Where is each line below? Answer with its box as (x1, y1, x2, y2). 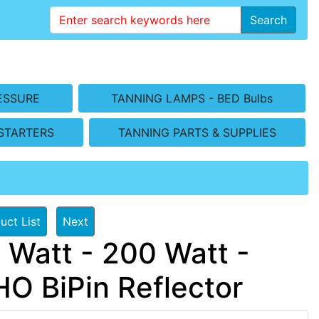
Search (250, 13, 287, 27)
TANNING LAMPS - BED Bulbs (110, 90, 273, 105)
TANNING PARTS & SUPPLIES (117, 125, 276, 140)
